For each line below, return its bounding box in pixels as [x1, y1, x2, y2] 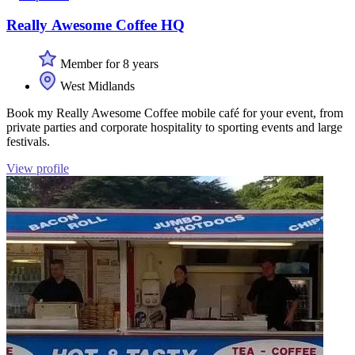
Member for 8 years [57, 57, 158, 71]
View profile [6, 162, 69, 176]
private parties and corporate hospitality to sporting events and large [6, 120, 342, 135]
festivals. [6, 135, 50, 149]
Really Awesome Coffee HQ [6, 17, 185, 34]
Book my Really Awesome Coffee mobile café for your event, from [6, 106, 343, 120]
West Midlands [57, 79, 135, 94]
